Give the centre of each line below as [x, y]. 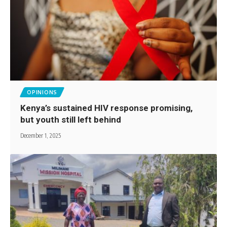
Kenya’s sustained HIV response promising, [107, 108]
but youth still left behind [73, 120]
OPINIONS [42, 92]
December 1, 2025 [41, 136]
